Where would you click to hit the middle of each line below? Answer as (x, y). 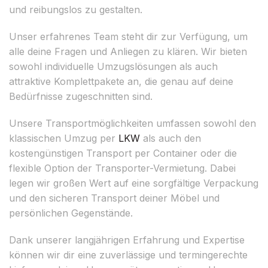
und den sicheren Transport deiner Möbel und (114, 198)
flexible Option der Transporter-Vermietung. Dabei (122, 168)
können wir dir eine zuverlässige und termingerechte (128, 255)
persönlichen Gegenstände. (71, 213)
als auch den (170, 138)
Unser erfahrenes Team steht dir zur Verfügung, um (128, 36)
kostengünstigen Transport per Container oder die (123, 153)
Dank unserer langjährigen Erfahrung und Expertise (127, 240)
